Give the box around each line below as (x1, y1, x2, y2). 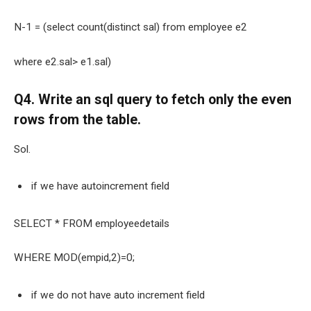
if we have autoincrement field (31, 180, 169, 193)
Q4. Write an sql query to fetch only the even (14, 91, 292, 108)
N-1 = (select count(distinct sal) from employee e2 (14, 21, 247, 34)
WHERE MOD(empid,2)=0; (14, 251, 135, 264)
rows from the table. (14, 111, 141, 128)
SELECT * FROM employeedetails (14, 217, 169, 230)
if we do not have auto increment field (31, 289, 205, 302)
